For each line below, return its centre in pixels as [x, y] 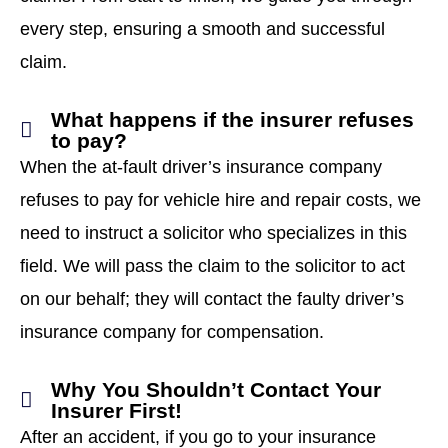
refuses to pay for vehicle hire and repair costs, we [220, 200]
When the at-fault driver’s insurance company [201, 167]
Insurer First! [117, 410]
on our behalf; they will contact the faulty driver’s [212, 299]
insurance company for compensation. [172, 332]
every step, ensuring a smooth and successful [202, 29]
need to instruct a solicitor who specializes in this [213, 233]
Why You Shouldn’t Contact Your [216, 389]
